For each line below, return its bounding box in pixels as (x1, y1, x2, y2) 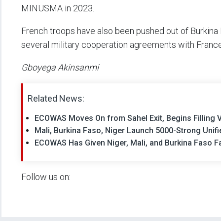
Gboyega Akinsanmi (21, 62, 99, 73)
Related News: (28, 93, 84, 104)
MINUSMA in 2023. (21, 2, 94, 13)
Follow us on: (21, 171, 71, 182)
